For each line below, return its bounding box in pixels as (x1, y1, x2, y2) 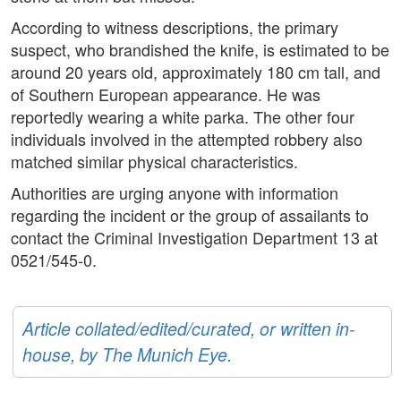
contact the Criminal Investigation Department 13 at (11, 226, 378, 250)
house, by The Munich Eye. (22, 342, 232, 368)
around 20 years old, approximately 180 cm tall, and (11, 60, 380, 84)
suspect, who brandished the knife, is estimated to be (11, 38, 389, 62)
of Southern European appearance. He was (11, 82, 320, 107)
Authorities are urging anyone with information (11, 181, 338, 205)
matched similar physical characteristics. (11, 149, 298, 174)
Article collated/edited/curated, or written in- (22, 316, 355, 342)
